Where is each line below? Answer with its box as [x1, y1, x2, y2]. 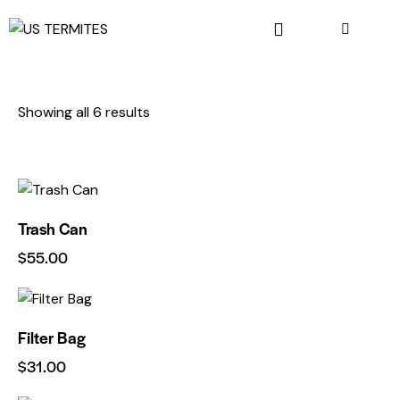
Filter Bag [18, 325, 86, 348]
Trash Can [18, 216, 87, 239]
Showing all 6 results [18, 103, 150, 122]
